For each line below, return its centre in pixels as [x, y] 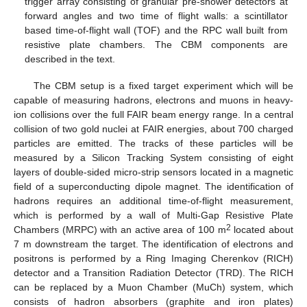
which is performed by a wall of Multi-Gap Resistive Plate [153, 215]
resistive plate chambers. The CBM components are [156, 45]
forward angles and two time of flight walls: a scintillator [156, 16]
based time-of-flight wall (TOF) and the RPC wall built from [156, 30]
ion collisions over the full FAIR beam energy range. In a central [153, 114]
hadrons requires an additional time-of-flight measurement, [153, 200]
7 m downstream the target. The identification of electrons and [153, 244]
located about [262, 229]
